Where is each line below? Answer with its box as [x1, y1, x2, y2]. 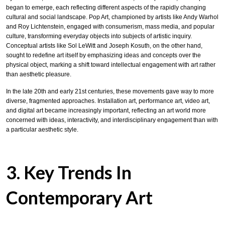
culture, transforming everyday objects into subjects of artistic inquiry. [6, 32, 192, 40]
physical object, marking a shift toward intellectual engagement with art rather [6, 61, 215, 68]
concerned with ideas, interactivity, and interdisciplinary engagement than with [6, 117, 218, 124]
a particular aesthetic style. [6, 126, 78, 134]
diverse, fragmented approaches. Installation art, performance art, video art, [6, 97, 210, 105]
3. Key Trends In [6, 161, 132, 184]
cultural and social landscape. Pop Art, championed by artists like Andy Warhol [6, 13, 218, 21]
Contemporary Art [6, 186, 153, 209]
